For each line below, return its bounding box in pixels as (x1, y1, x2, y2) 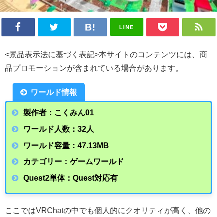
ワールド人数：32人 (23, 125, 94, 133)
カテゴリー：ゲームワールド (23, 157, 124, 166)
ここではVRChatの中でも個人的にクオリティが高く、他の (5, 206, 211, 215)
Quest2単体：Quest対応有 (23, 173, 118, 182)
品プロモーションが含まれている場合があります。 (5, 64, 183, 72)
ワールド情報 (31, 88, 77, 96)
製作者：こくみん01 (23, 108, 94, 117)
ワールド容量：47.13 (23, 141, 97, 149)
